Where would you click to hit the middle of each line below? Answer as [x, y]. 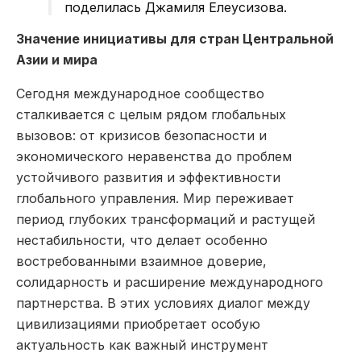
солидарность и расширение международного [170, 282]
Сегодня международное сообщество [140, 93]
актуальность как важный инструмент [142, 344]
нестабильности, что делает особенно [142, 240]
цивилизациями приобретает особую [138, 324]
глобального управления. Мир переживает [155, 198]
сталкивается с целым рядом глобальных [151, 114]
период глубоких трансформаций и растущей [166, 219]
